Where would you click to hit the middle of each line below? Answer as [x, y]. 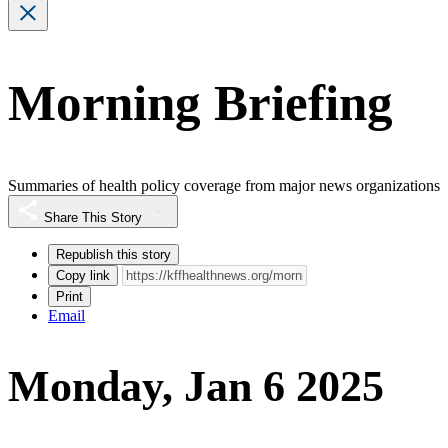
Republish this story [113, 254]
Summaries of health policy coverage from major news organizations [224, 185]
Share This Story [93, 217]
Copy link [83, 275]
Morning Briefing [200, 103]
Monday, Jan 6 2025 [196, 387]
